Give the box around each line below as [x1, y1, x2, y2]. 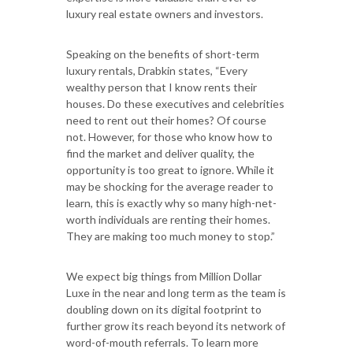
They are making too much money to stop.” [66, 229, 275, 243]
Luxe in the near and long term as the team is [66, 286, 286, 300]
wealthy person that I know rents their [66, 80, 257, 95]
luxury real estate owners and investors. [66, 7, 263, 21]
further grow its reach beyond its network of [66, 319, 285, 333]
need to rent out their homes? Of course [66, 113, 266, 128]
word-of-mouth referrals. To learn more [66, 336, 258, 350]
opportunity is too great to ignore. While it [66, 163, 274, 177]
